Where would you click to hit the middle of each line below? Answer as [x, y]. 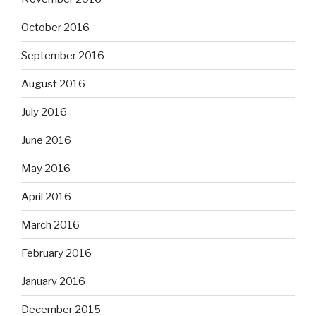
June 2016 [46, 140]
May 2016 [46, 168]
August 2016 [53, 84]
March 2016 [50, 225]
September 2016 [63, 55]
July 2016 [44, 112]
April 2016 [46, 196]
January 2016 [53, 281]
